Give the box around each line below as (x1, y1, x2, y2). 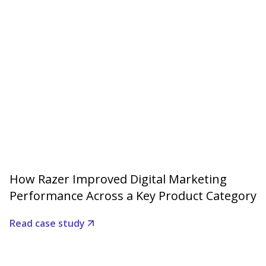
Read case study (9, 217, 85, 230)
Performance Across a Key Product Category (9, 188, 256, 204)
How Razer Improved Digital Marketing (9, 171, 227, 188)
